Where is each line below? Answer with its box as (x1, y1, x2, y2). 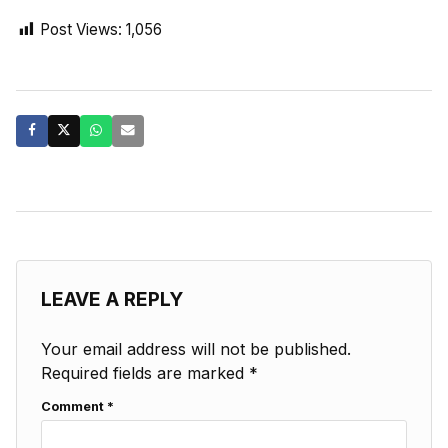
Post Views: (40, 19, 122, 39)
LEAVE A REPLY (41, 286, 183, 311)
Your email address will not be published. (41, 338, 351, 359)
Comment (41, 398, 107, 414)
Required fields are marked (41, 362, 249, 383)
